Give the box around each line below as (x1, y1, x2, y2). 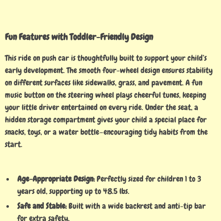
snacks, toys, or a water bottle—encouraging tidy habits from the (5, 127, 208, 137)
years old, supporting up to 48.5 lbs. (17, 186, 129, 196)
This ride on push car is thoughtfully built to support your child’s (5, 53, 207, 63)
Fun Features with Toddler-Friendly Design (5, 31, 153, 42)
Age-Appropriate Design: (17, 174, 95, 184)
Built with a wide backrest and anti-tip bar (67, 201, 206, 211)
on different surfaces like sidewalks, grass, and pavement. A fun (5, 77, 202, 88)
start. (5, 139, 22, 149)
